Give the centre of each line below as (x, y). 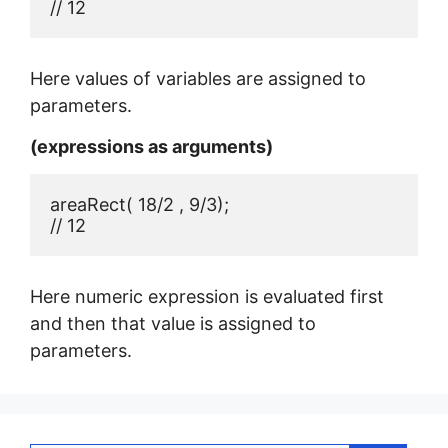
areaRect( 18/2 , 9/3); (139, 205)
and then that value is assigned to (173, 324)
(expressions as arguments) (151, 147)
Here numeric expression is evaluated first (207, 297)
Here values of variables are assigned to (198, 78)
